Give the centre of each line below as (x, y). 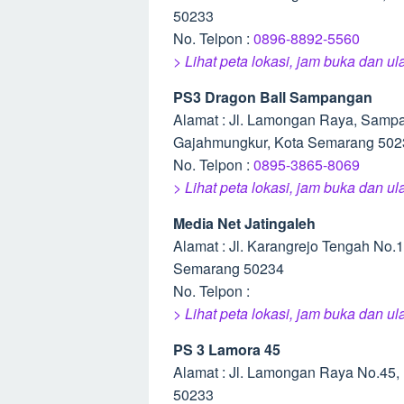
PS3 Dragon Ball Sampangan (273, 97)
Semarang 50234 (229, 268)
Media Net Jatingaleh (244, 223)
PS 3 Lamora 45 (227, 349)
